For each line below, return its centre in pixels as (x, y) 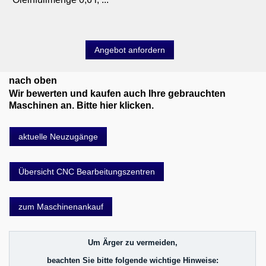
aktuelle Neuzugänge (58, 137)
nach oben (33, 81)
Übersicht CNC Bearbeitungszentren (87, 172)
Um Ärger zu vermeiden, (132, 243)
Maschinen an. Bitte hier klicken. (81, 106)
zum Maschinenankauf (61, 207)
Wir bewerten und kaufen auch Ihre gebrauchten (117, 94)
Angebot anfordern (129, 50)
